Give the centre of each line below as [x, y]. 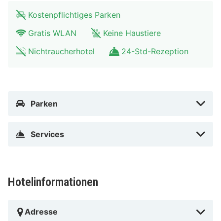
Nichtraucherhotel [61, 52]
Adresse [41, 212]
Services [47, 134]
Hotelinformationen [53, 182]
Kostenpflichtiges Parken [74, 15]
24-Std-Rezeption [155, 52]
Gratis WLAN [52, 33]
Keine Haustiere [132, 33]
